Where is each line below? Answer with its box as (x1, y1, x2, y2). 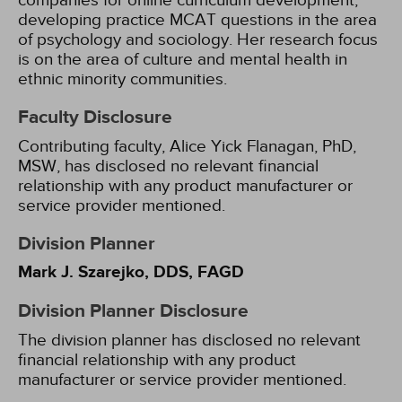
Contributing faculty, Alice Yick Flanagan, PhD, (18, 136, 356, 156)
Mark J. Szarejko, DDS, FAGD (18, 262, 244, 283)
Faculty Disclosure (18, 106, 172, 129)
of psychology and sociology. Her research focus (18, 30, 378, 49)
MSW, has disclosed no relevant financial (18, 156, 319, 176)
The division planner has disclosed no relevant (18, 330, 361, 350)
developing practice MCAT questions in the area (18, 10, 377, 30)
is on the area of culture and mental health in (18, 49, 347, 69)
